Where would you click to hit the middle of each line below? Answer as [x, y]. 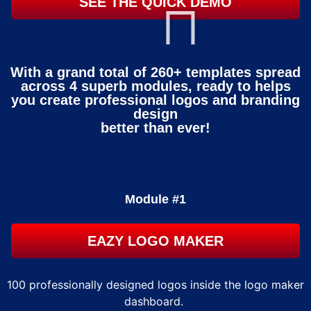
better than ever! [155, 128]
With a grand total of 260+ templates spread [155, 73]
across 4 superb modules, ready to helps [155, 86]
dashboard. [155, 302]
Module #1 [155, 200]
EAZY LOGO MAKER [155, 241]
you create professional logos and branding [155, 100]
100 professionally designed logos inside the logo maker [155, 285]
